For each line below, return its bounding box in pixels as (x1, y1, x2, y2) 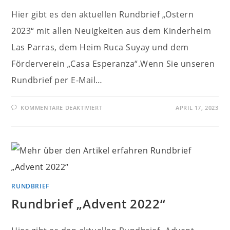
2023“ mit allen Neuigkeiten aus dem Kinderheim (11, 25, 212, 36)
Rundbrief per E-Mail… (11, 74, 103, 86)
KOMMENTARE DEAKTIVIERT (21, 104, 103, 111)
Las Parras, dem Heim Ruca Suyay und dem (11, 42, 189, 53)
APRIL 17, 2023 (176, 104, 219, 111)
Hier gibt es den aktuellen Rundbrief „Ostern (11, 9, 194, 20)
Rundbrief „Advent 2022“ (11, 195, 166, 212)
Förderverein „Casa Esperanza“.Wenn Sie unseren (11, 58, 215, 69)
